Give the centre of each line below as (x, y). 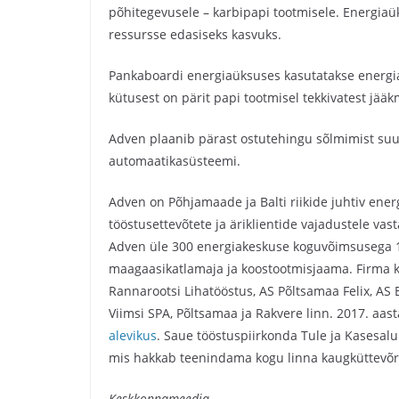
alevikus (133, 335)
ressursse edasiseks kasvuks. (195, 34)
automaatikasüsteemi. (175, 161)
